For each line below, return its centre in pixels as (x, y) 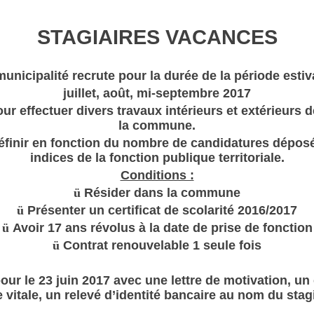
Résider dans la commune (162, 193)
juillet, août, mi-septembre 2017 (157, 94)
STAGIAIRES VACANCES (157, 37)
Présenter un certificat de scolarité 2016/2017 (162, 211)
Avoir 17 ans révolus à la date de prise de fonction (162, 228)
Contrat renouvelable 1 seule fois (162, 246)
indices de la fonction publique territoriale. (157, 158)
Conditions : (157, 176)
